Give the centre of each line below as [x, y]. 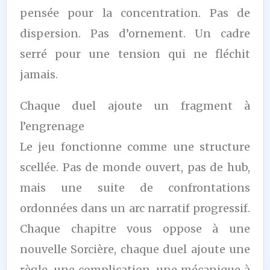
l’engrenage [52, 126]
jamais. [39, 74]
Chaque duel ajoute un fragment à [135, 105]
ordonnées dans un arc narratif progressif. [135, 208]
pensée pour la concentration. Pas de [135, 13]
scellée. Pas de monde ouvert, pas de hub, [135, 167]
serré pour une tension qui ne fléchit [135, 54]
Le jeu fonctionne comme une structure [135, 146]
